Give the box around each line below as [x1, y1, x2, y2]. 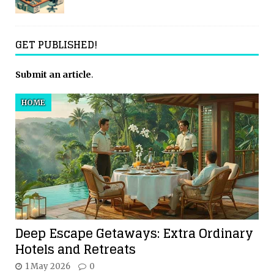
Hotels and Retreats [15, 239, 136, 261]
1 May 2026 [25, 261, 70, 272]
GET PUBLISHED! [15, 35, 97, 53]
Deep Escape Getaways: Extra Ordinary [15, 223, 253, 245]
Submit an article [15, 68, 91, 80]
